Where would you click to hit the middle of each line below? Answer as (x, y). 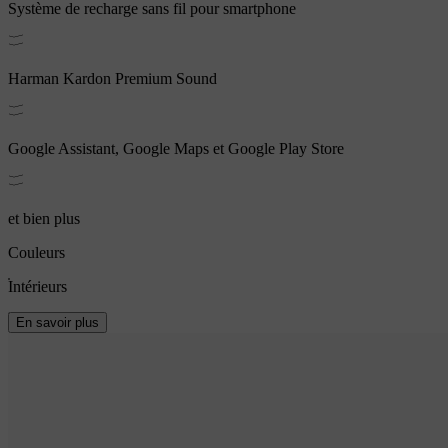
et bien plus (44, 218)
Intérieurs (37, 286)
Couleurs (36, 252)
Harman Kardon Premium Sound (112, 78)
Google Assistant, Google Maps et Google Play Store (176, 148)
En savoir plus (57, 322)
